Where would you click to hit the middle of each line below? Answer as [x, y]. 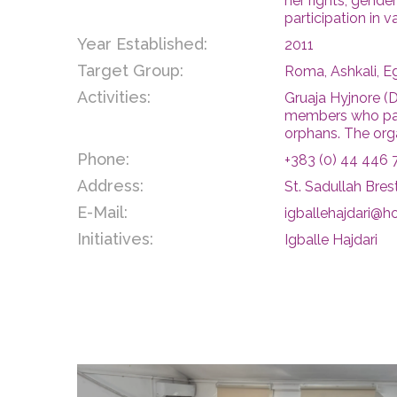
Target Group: [130, 71]
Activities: [114, 97]
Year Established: [142, 44]
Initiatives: [115, 239]
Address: [110, 186]
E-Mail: [102, 213]
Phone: [103, 160]
